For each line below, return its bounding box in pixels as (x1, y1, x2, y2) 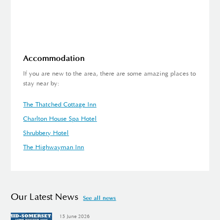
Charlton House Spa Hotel (23, 115, 97, 122)
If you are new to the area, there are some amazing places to (23, 70, 196, 77)
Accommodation (23, 55, 85, 63)
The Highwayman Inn (23, 144, 84, 151)
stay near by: (23, 80, 60, 87)
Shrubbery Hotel (23, 130, 69, 137)
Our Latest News (11, 192, 79, 202)
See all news (83, 195, 116, 201)
